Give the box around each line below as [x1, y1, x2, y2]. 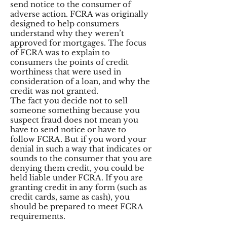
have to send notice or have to [10, 125, 126, 134]
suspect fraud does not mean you [10, 115, 138, 125]
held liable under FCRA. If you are [10, 173, 143, 182]
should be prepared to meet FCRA [10, 202, 143, 211]
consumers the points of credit [10, 57, 129, 67]
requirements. [10, 211, 65, 221]
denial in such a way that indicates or [10, 144, 152, 154]
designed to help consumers [10, 19, 119, 28]
